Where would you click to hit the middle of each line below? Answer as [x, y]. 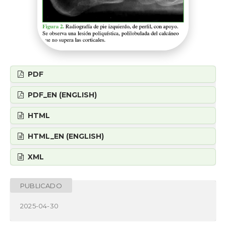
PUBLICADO [41, 185]
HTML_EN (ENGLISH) [65, 136]
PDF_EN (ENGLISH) [61, 95]
